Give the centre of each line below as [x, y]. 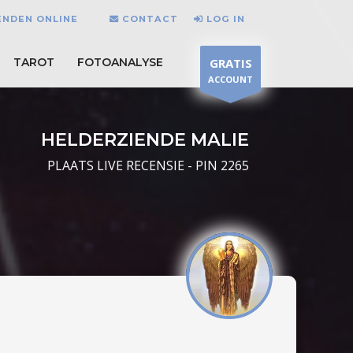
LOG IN [226, 19]
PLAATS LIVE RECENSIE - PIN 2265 [148, 165]
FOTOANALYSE [120, 62]
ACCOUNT [230, 79]
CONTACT [150, 19]
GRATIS [230, 63]
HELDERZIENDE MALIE [145, 139]
